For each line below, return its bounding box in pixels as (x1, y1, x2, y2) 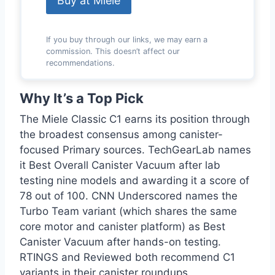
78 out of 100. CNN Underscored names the (20, 190, 238, 203)
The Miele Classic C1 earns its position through (20, 113, 250, 126)
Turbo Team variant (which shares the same (20, 205, 237, 218)
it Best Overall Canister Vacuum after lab (20, 159, 220, 172)
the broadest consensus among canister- (20, 128, 223, 141)
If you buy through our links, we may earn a (46, 34, 207, 44)
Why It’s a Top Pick (20, 90, 144, 106)
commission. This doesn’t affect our (46, 46, 180, 56)
